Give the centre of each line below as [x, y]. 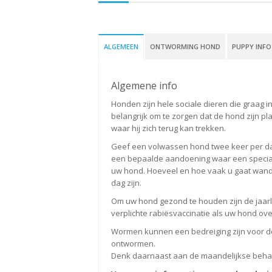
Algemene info [144, 85]
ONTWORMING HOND [185, 46]
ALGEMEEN [121, 46]
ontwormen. [133, 243]
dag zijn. [126, 182]
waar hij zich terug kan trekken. [168, 128]
